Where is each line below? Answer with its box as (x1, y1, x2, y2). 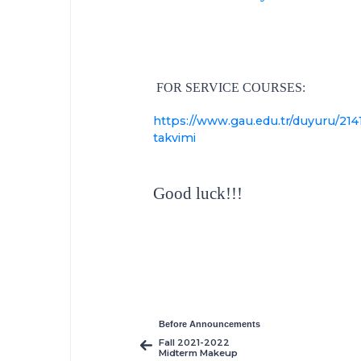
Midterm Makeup (158, 347, 238, 359)
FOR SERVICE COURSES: (152, 81, 305, 95)
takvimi (152, 130, 196, 145)
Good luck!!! (152, 183, 243, 203)
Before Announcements (158, 319, 260, 330)
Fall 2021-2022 (158, 337, 230, 349)
